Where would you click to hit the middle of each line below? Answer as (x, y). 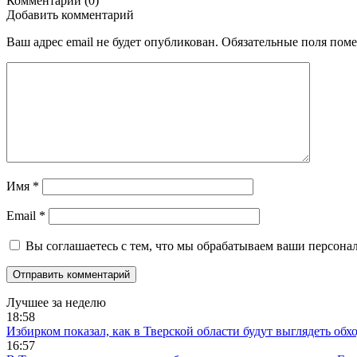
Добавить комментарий (70, 14)
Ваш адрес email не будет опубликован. (112, 41)
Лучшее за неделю (56, 302)
